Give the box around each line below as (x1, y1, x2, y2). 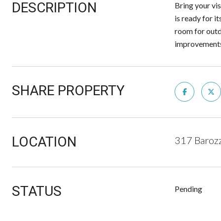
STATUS (12, 183, 62, 199)
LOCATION (12, 134, 76, 150)
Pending (175, 184, 202, 193)
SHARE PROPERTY (12, 82, 125, 99)
